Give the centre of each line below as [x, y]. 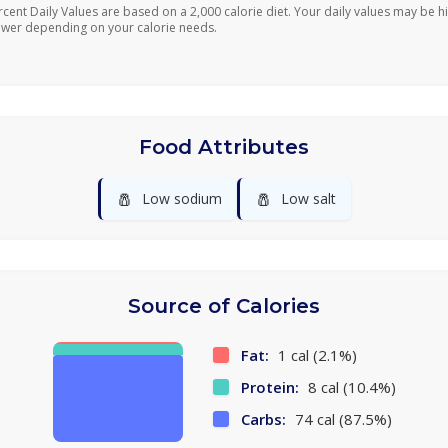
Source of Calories [224, 306]
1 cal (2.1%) [315, 355]
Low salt [308, 198]
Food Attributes [224, 147]
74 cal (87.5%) [341, 419]
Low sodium [181, 198]
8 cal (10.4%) [349, 387]
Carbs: [263, 419]
